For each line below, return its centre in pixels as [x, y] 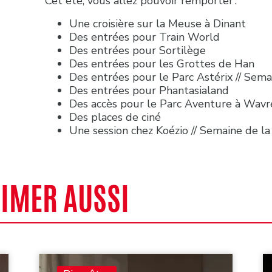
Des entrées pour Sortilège [139, 50]
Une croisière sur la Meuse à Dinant [159, 23]
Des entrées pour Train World [146, 37]
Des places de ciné [117, 117]
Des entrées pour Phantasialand [151, 90]
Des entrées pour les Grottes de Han [163, 63]
